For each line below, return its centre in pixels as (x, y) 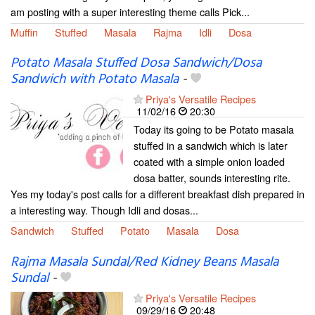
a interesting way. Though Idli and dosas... (104, 210)
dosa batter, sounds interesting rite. (212, 178)
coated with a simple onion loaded (209, 162)
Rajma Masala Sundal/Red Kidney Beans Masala (144, 262)
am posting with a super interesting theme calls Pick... (130, 12)
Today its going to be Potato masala (214, 129)
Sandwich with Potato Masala (95, 80)
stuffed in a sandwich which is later (211, 146)
